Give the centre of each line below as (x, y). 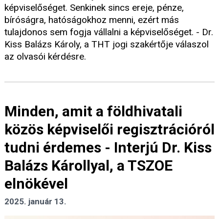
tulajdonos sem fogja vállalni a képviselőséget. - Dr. (109, 32)
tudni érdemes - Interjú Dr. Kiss (108, 148)
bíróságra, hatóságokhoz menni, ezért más (92, 20)
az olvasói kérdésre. (45, 56)
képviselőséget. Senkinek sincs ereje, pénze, (94, 7)
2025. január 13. (35, 202)
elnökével (36, 184)
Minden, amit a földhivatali (93, 111)
